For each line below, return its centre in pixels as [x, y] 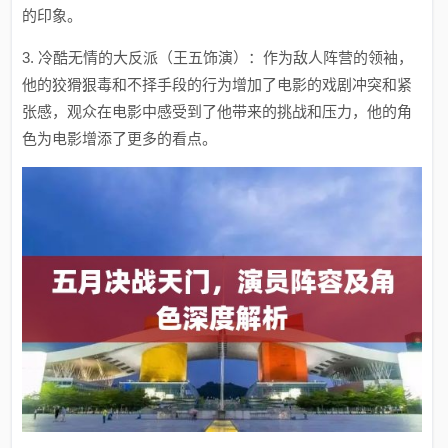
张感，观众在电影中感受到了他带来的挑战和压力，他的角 [217, 111]
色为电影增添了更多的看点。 [120, 138]
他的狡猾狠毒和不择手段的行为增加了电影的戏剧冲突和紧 [217, 84]
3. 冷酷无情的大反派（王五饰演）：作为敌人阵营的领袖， [218, 57]
